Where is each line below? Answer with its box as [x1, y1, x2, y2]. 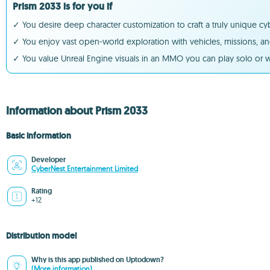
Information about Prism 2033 [6, 104, 148, 118]
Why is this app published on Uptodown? [31, 255, 164, 265]
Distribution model [6, 230, 77, 241]
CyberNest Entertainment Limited [31, 164, 138, 173]
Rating [31, 186, 52, 196]
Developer [31, 155, 66, 165]
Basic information [6, 130, 71, 141]
